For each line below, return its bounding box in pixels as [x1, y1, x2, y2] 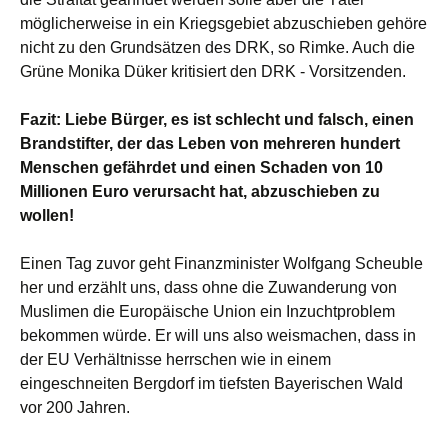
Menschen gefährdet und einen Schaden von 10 [20, 158, 383, 176]
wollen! [20, 206, 74, 224]
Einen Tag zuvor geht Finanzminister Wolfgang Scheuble [20, 254, 423, 272]
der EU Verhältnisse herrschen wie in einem [20, 350, 331, 368]
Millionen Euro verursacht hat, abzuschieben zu [20, 182, 380, 200]
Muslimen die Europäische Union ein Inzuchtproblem [20, 302, 395, 320]
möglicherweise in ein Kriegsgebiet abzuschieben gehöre [20, 14, 427, 32]
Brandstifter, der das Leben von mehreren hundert [20, 134, 400, 152]
